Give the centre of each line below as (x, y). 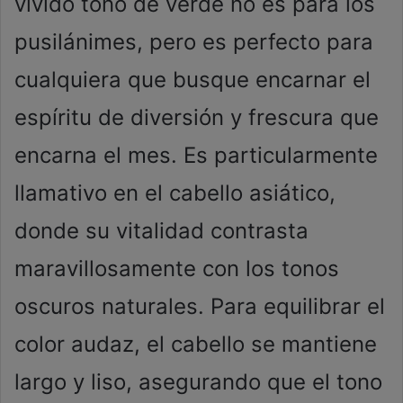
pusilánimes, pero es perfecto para (194, 42)
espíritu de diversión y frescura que (197, 118)
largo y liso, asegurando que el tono (198, 382)
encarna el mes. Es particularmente (196, 156)
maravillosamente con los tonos (177, 269)
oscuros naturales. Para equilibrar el (200, 307)
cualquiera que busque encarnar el (193, 80)
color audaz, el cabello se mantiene (196, 345)
